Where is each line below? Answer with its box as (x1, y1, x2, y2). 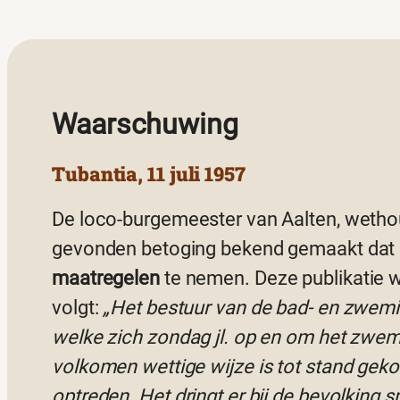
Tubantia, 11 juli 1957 (52, 161, 246, 187)
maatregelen (52, 267, 160, 290)
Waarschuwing (52, 106, 238, 141)
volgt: (52, 296, 104, 320)
